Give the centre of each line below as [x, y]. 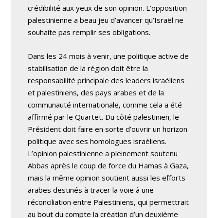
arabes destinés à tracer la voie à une [91, 190]
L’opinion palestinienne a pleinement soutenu [103, 153]
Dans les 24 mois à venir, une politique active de [109, 56]
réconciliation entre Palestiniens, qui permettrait [109, 202]
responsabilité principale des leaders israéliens [106, 80]
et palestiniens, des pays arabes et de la [96, 92]
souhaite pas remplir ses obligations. [89, 32]
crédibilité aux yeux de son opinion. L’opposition [108, 8]
